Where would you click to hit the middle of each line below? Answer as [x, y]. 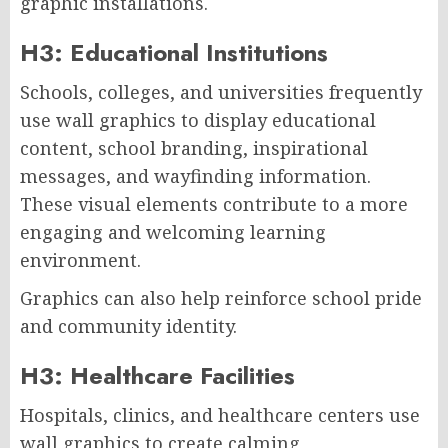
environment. [80, 259]
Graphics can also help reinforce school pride [221, 297]
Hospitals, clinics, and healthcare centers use [220, 414]
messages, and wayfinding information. [195, 175]
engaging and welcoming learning [173, 231]
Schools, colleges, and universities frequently [221, 91]
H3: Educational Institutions [174, 52]
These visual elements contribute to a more [214, 203]
